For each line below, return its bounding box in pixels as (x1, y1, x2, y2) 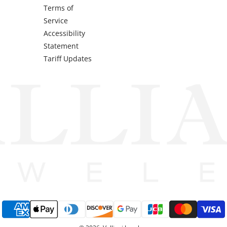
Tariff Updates (44, 54, 92, 63)
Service (44, 16, 68, 25)
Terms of (44, 3, 74, 13)
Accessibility (44, 28, 86, 38)
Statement (44, 41, 79, 51)
